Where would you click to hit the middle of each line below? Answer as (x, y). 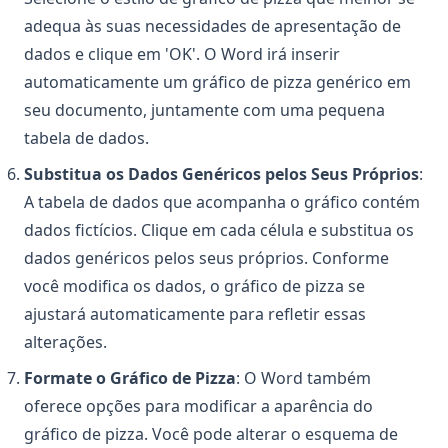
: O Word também (303, 378)
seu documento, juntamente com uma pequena (204, 110)
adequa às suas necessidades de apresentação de (212, 26)
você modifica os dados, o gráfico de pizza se (194, 286)
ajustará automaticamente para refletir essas (195, 314)
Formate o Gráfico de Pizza (130, 378)
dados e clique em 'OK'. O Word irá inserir (182, 54)
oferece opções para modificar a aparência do (198, 406)
